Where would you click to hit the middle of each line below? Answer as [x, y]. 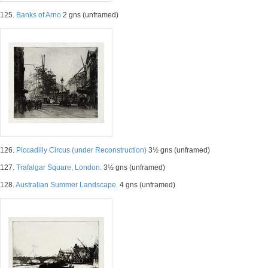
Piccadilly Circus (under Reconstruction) [81, 150]
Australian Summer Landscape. [67, 185]
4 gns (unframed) [147, 185]
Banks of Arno [39, 15]
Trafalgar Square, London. [59, 167]
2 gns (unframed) [90, 15]
